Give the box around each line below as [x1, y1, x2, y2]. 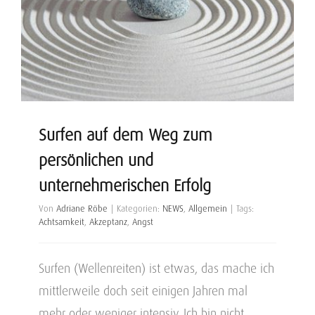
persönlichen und [39, 150, 153, 170]
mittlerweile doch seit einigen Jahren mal [39, 283, 247, 298]
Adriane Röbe [56, 203, 108, 214]
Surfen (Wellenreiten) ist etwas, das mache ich [39, 261, 274, 276]
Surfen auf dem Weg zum [39, 125, 212, 145]
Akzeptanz [89, 217, 127, 227]
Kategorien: [117, 203, 162, 214]
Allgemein [188, 203, 227, 214]
